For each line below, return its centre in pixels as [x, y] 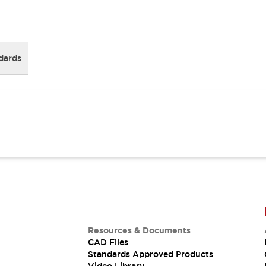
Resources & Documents [139, 230]
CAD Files [108, 242]
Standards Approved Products [150, 254]
